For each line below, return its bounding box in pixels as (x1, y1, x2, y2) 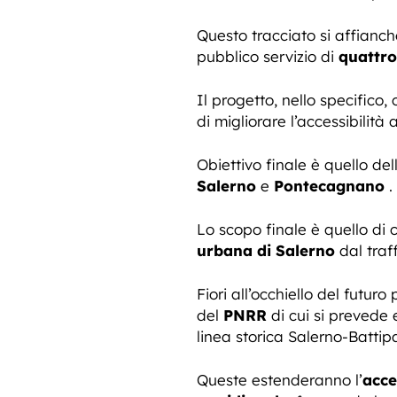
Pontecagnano (274, 176, 389, 195)
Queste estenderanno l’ (197, 370, 362, 389)
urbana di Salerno (197, 241, 335, 260)
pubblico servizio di (197, 47, 339, 66)
